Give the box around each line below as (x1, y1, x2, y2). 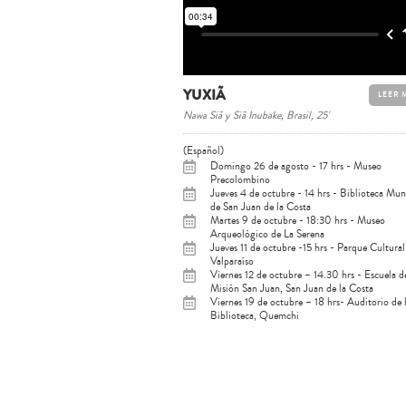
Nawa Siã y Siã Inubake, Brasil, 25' (183, 108, 329, 123)
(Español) (183, 143, 224, 159)
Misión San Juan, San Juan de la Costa (210, 281, 373, 296)
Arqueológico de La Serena (210, 227, 324, 242)
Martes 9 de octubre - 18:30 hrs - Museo (210, 213, 385, 228)
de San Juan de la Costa (210, 199, 311, 215)
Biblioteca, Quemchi (210, 308, 299, 324)
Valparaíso (210, 254, 254, 269)
